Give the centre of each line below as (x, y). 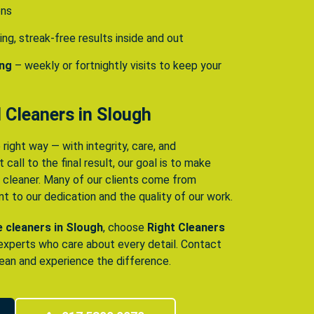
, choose (125, 228)
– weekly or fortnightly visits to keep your (117, 66)
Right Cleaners (186, 228)
